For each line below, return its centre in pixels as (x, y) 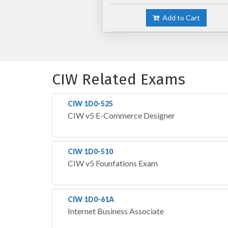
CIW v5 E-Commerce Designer (121, 115)
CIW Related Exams (119, 79)
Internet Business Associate (116, 211)
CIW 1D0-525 (90, 103)
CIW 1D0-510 (90, 151)
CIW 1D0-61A (91, 199)
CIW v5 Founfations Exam (113, 163)
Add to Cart (180, 17)
